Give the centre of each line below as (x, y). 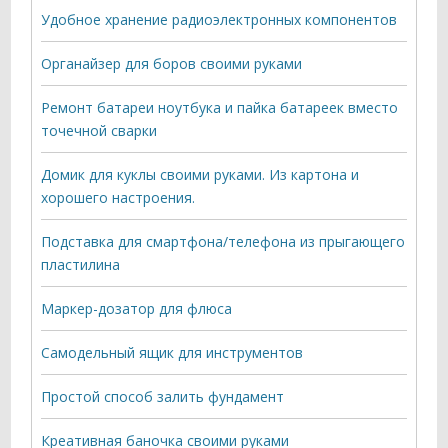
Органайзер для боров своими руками (172, 64)
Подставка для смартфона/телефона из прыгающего (223, 242)
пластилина (81, 265)
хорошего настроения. (118, 198)
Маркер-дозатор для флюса (137, 309)
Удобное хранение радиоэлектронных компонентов (219, 20)
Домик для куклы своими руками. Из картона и (200, 175)
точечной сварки (99, 131)
